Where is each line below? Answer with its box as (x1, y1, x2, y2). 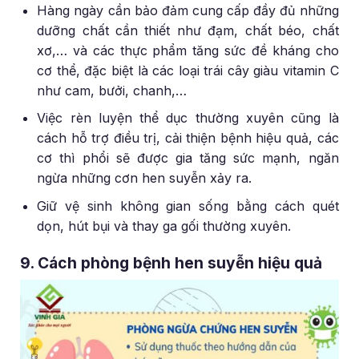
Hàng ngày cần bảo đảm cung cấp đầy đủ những (37, 2, 339, 18)
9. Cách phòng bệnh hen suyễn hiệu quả (20, 252, 323, 272)
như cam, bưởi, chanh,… (37, 82, 188, 99)
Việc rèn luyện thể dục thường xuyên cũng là (37, 110, 339, 127)
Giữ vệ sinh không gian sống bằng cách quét (37, 198, 339, 215)
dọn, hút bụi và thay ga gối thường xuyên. (37, 218, 292, 235)
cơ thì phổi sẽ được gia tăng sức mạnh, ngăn (37, 150, 339, 167)
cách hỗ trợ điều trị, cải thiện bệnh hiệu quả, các (37, 130, 339, 147)
